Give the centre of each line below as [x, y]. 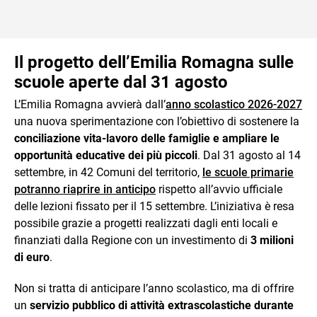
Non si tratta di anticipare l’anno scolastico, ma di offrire [154, 288]
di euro [32, 257]
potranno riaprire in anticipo [85, 189]
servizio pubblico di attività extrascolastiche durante [162, 305]
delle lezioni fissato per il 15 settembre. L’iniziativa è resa [154, 206]
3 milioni [272, 240]
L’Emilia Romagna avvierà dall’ [90, 104]
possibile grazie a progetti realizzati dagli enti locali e [146, 223]
